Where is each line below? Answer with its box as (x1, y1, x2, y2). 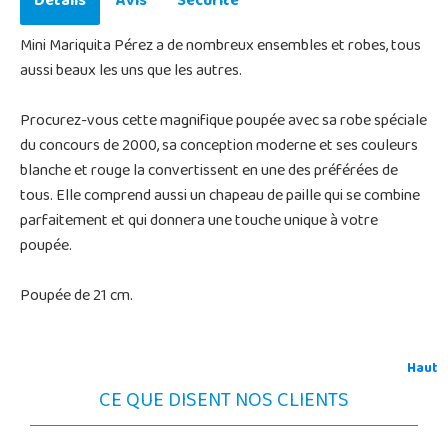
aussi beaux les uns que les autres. (20, 55, 242, 88)
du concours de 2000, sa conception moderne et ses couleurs (20, 130, 418, 163)
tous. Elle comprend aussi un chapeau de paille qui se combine (20, 180, 420, 213)
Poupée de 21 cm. (20, 280, 133, 313)
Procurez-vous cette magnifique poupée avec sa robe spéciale (20, 105, 427, 138)
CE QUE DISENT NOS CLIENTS (99, 381, 349, 423)
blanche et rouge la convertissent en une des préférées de (20, 155, 398, 188)
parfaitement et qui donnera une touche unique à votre (20, 205, 378, 238)
